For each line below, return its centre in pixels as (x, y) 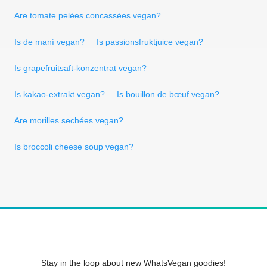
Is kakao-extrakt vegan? (60, 94)
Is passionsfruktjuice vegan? (150, 41)
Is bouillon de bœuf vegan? (168, 94)
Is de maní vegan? (49, 41)
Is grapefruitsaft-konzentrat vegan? (80, 68)
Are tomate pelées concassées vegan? (88, 15)
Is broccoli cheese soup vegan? (74, 146)
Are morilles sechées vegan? (69, 120)
